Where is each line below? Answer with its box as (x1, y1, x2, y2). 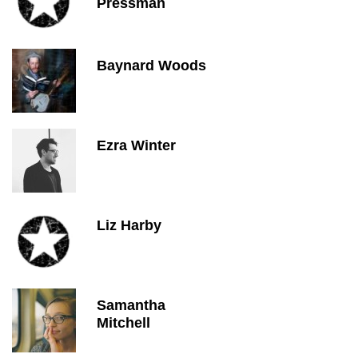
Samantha (97, 297, 165, 313)
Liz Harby (97, 217, 161, 233)
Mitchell (97, 315, 150, 331)
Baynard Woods (97, 58, 206, 74)
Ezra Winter (97, 137, 176, 153)
